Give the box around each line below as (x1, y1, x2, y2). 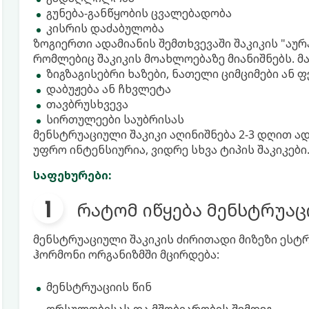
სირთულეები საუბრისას (46, 112, 184, 127)
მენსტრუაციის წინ (46, 279, 152, 295)
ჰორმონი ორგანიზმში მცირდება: (32, 247, 219, 262)
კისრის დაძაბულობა (46, 21, 164, 36)
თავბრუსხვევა (46, 97, 128, 112)
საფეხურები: (32, 168, 112, 183)
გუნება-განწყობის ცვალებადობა (46, 6, 232, 21)
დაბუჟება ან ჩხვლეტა (46, 81, 171, 97)
